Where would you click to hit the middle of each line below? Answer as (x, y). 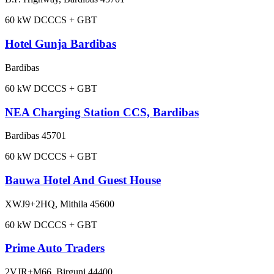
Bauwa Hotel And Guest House (83, 180)
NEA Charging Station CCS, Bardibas (102, 112)
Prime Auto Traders (55, 248)
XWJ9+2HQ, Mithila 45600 (60, 204)
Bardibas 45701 (35, 136)
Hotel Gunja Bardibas (61, 44)
